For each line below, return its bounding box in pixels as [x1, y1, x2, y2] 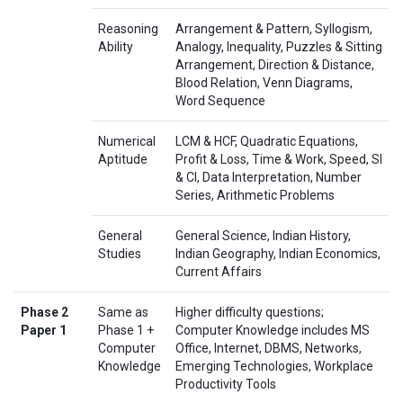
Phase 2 [21, 305, 68, 320]
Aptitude [98, 152, 148, 167]
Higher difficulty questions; [175, 305, 324, 320]
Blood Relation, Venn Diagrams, [175, 76, 353, 91]
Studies [98, 246, 141, 262]
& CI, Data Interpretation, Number [175, 170, 362, 185]
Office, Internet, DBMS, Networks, [175, 341, 362, 356]
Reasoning [98, 22, 158, 37]
